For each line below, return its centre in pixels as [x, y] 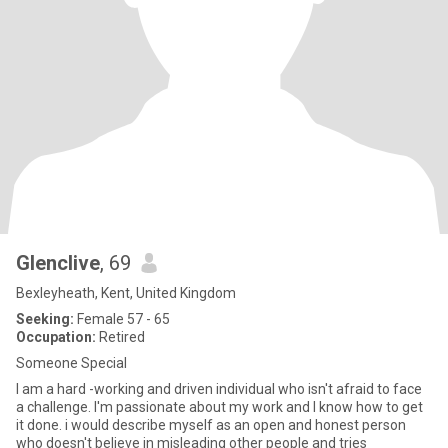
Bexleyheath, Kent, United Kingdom [126, 293]
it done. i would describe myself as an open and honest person [211, 425]
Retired [120, 337]
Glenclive [58, 263]
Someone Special [71, 363]
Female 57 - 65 [122, 319]
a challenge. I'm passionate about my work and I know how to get [219, 407]
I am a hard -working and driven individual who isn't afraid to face [219, 389]
